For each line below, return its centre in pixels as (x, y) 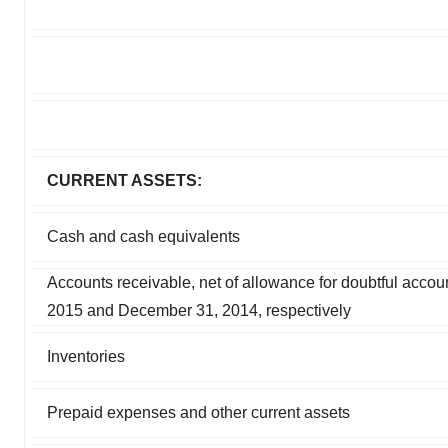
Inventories (86, 356)
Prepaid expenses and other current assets (198, 412)
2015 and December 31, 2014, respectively (199, 310)
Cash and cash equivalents (143, 236)
